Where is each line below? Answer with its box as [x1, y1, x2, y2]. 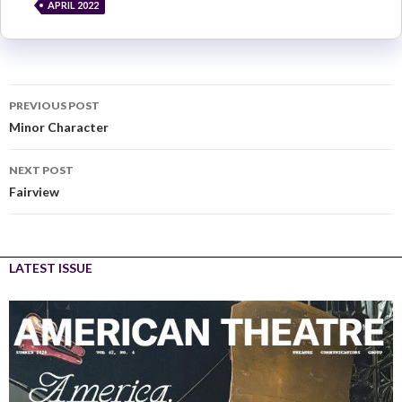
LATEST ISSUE [9, 259, 92, 275]
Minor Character [9, 118, 109, 135]
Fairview [9, 183, 59, 199]
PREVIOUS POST [9, 98, 100, 112]
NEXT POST [9, 162, 74, 177]
